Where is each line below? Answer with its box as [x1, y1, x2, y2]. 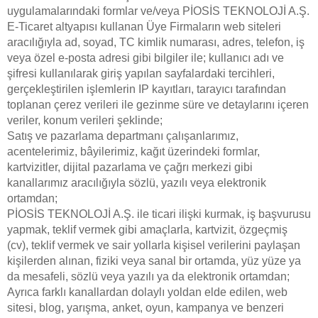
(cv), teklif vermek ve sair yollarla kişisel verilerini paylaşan [7, 239, 300, 251]
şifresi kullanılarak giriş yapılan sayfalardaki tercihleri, [7, 67, 275, 79]
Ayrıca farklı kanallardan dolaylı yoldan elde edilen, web [7, 286, 287, 298]
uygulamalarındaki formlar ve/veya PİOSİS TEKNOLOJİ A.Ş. [7, 5, 309, 17]
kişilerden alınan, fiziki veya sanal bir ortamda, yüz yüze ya [7, 255, 301, 267]
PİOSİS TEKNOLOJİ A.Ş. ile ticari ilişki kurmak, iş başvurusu [7, 208, 311, 220]
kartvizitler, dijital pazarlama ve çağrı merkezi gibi [7, 161, 253, 173]
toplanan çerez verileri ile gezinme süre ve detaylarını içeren [7, 99, 309, 111]
